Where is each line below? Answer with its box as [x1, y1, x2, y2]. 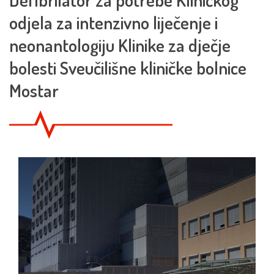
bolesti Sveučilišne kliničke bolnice [9, 56, 246, 79]
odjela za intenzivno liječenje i [9, 10, 218, 34]
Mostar [9, 78, 59, 102]
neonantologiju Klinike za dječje [9, 33, 231, 56]
